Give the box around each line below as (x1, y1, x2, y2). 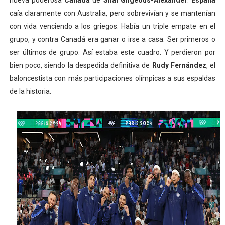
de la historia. (9, 87, 51, 95)
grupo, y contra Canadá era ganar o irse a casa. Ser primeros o (9, 35, 216, 43)
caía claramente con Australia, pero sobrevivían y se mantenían (9, 9, 216, 17)
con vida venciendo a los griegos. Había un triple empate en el (9, 22, 216, 30)
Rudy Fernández (152, 61, 206, 69)
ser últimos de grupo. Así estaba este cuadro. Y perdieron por (9, 48, 216, 56)
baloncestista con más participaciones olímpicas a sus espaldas (9, 74, 216, 82)
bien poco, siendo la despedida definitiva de (9, 61, 152, 69)
